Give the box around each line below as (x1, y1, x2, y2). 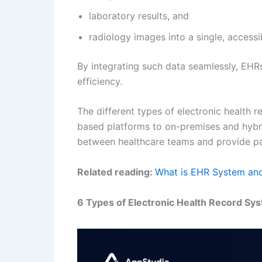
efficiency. (77, 75, 122, 87)
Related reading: (77, 166, 155, 178)
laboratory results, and (89, 9, 189, 22)
